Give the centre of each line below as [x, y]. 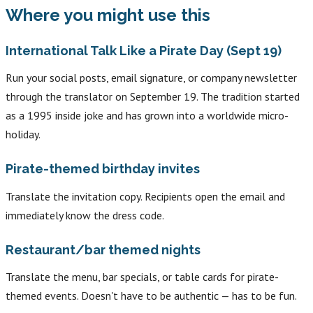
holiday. [23, 134]
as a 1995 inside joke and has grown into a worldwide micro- [147, 116]
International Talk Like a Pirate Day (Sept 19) [144, 50]
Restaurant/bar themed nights [103, 249]
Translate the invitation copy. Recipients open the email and [145, 196]
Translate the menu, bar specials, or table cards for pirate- [142, 276]
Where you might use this [108, 15]
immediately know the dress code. [85, 215]
